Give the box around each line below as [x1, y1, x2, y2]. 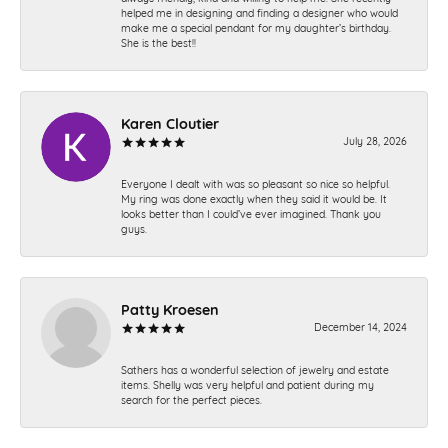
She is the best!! [121, 34, 196, 49]
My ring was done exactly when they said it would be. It [121, 190, 387, 205]
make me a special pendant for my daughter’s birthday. [121, 19, 391, 34]
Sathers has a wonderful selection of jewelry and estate [121, 361, 389, 376]
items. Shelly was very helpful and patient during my [121, 376, 374, 391]
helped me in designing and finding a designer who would [121, 4, 398, 19]
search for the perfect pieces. [121, 391, 262, 406]
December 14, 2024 [314, 318, 407, 333]
